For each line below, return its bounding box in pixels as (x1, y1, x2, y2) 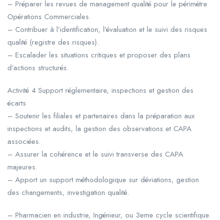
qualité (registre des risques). (7, 36, 99, 48)
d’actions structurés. (7, 62, 69, 73)
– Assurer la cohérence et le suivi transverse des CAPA (7, 148, 183, 160)
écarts (7, 97, 26, 109)
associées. (7, 136, 41, 147)
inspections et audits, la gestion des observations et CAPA (7, 123, 192, 134)
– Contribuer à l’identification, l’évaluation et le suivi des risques (7, 24, 207, 35)
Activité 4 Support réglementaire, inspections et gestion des (7, 84, 193, 96)
